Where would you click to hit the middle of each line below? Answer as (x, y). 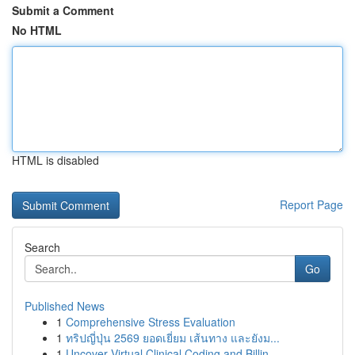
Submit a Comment (63, 10)
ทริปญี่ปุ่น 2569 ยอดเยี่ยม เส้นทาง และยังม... (173, 338)
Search (42, 247)
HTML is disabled (55, 160)
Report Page (311, 204)
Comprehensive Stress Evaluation (151, 322)
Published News (65, 306)
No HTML (37, 30)
